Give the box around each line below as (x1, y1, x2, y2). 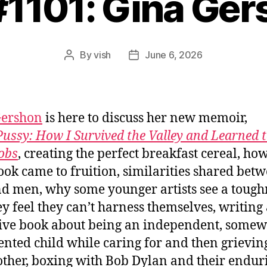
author (69, 64, 97, 76)
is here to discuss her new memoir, (42, 110, 247, 126)
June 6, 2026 (145, 48, 203, 61)
